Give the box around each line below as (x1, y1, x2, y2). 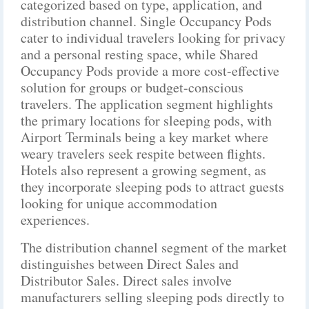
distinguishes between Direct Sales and (21, 255, 239, 273)
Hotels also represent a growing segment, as (21, 161, 266, 179)
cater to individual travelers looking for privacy (21, 28, 286, 47)
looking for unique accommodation (21, 194, 217, 212)
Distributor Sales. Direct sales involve (21, 271, 232, 290)
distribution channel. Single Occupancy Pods (21, 12, 272, 30)
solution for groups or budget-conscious (21, 78, 243, 97)
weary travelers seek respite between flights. (21, 144, 266, 163)
